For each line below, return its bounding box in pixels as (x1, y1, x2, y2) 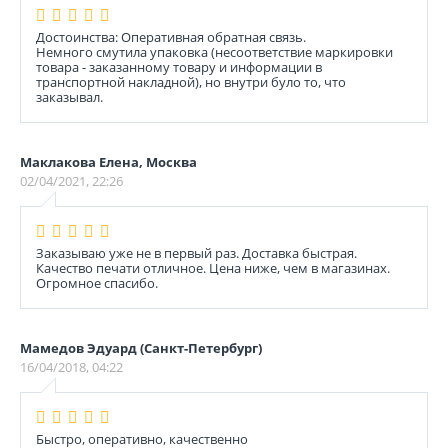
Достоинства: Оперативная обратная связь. (36, 28, 306, 46)
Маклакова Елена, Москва (20, 153, 197, 171)
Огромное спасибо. (36, 274, 158, 292)
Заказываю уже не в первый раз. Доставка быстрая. (36, 244, 357, 262)
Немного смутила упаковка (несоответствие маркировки (36, 43, 393, 61)
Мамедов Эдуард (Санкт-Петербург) (20, 339, 262, 357)
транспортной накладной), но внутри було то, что (36, 73, 346, 91)
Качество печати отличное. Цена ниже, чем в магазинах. (36, 259, 390, 277)
